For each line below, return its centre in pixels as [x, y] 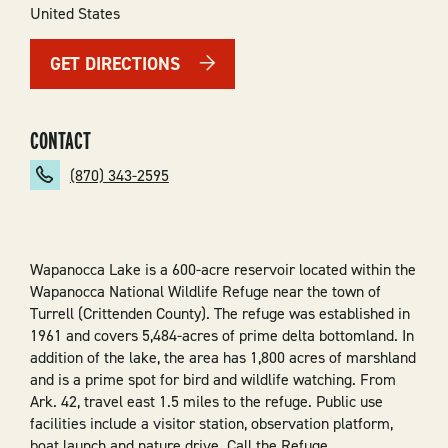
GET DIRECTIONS [114, 63]
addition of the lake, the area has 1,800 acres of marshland [222, 357]
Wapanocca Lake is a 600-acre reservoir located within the [222, 269]
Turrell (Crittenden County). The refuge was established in [219, 313]
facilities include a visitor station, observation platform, [211, 423]
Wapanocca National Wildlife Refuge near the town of [205, 291]
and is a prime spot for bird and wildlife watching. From [212, 379]
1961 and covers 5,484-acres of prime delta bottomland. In [221, 335]
